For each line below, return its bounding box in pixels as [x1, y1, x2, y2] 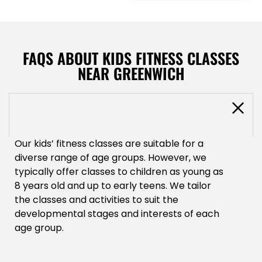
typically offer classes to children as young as [15, 165, 223, 179]
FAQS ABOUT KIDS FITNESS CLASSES [23, 47, 239, 70]
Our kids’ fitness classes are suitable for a [15, 137, 204, 151]
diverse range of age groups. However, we [15, 151, 206, 165]
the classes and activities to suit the [15, 193, 178, 207]
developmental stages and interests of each [15, 207, 219, 221]
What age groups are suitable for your [15, 100, 216, 115]
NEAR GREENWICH [77, 62, 185, 85]
